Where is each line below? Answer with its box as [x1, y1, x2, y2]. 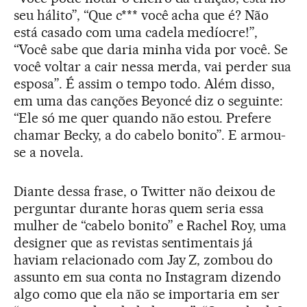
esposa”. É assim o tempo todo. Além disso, [14, 75, 275, 92]
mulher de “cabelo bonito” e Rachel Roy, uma [14, 217, 287, 234]
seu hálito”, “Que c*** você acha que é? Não [14, 6, 269, 23]
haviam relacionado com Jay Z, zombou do [14, 251, 273, 268]
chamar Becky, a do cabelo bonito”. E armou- [14, 126, 286, 143]
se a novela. [14, 143, 84, 160]
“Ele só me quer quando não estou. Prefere [14, 109, 272, 126]
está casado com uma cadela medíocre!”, [14, 23, 258, 40]
